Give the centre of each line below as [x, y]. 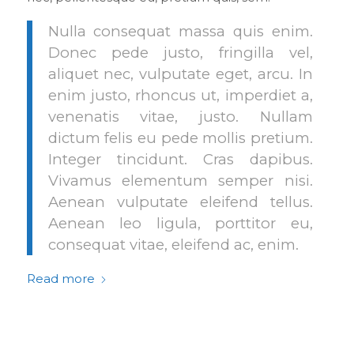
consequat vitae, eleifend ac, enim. [173, 244]
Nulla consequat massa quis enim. [180, 31]
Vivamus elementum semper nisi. [180, 180]
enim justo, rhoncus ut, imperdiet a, [180, 95]
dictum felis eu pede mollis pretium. [180, 137]
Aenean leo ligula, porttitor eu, [180, 223]
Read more [60, 279]
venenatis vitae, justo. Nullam [180, 116]
